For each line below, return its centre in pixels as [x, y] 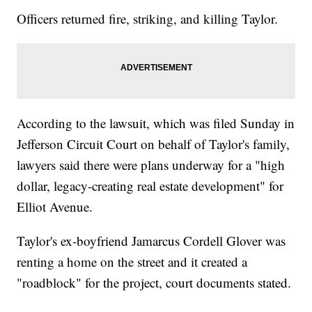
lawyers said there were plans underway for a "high [151, 165]
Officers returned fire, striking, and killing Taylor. [148, 19]
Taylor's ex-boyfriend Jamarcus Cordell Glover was [151, 241]
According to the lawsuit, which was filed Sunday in [156, 123]
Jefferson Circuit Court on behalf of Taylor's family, [154, 144]
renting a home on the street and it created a [132, 262]
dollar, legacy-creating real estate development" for [150, 186]
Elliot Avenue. [55, 207]
